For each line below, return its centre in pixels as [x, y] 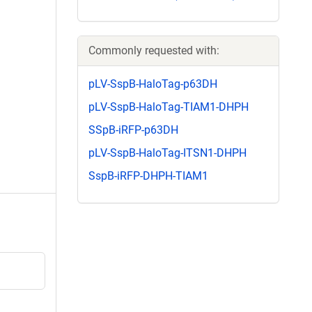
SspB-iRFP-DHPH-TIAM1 [148, 176]
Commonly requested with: [154, 50]
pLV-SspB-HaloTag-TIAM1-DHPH [169, 107]
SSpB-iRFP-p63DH [133, 130]
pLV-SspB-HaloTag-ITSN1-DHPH [167, 153]
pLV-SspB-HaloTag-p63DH [153, 84]
